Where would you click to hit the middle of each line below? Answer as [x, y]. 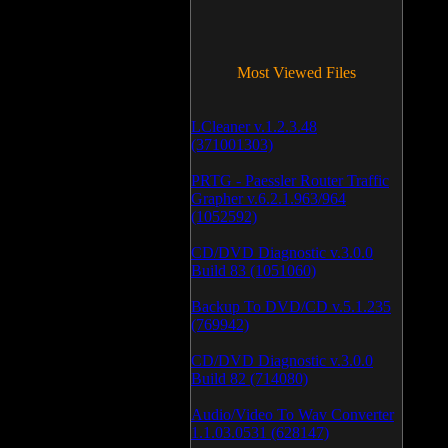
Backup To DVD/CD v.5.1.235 [291, 306]
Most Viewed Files [296, 72]
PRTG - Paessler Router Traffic [290, 180]
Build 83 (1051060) [253, 270]
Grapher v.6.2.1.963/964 [268, 198]
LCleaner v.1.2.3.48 [254, 126]
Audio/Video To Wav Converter [292, 414]
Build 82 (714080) [249, 378]
